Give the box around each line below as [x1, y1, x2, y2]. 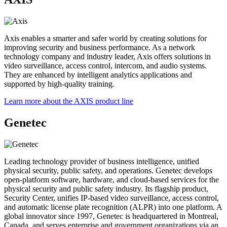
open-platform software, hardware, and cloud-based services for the [4, 175, 219, 184]
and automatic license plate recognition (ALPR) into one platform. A [4, 202, 222, 211]
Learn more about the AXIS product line [4, 96, 133, 105]
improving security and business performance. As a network [4, 43, 195, 52]
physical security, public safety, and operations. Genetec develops [4, 166, 212, 175]
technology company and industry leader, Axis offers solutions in [4, 52, 211, 61]
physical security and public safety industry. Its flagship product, [4, 184, 208, 193]
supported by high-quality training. [4, 79, 115, 88]
